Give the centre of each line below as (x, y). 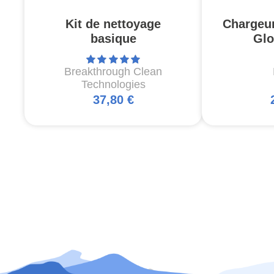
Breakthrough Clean (113, 72)
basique (113, 39)
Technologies (113, 85)
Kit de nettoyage (113, 24)
